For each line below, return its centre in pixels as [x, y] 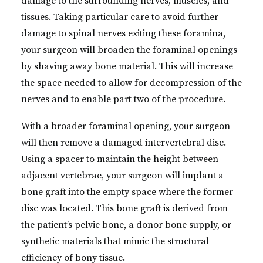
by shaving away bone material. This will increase [127, 66]
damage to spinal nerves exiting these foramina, [123, 33]
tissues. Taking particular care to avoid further [120, 17]
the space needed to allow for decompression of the [131, 83]
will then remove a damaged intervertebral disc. [124, 143]
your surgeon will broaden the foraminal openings [129, 50]
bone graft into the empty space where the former [127, 192]
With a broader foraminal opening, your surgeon [126, 126]
